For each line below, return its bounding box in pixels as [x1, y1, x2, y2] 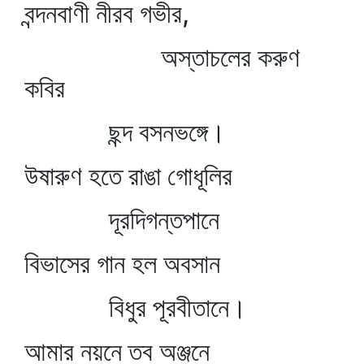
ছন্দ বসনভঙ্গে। [24, 116, 226, 148]
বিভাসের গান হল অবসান [24, 248, 220, 279]
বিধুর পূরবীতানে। [24, 292, 247, 323]
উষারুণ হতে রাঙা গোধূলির [24, 160, 232, 192]
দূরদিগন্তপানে [24, 204, 219, 236]
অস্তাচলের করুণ [24, 41, 300, 73]
